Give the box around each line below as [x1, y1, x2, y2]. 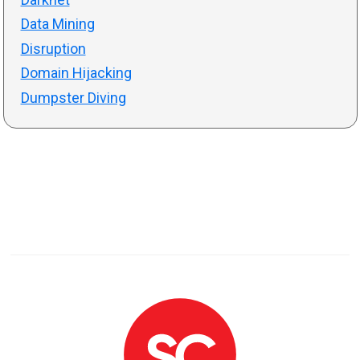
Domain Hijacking [20, 64, 132, 81]
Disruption [20, 39, 86, 57]
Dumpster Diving [20, 88, 126, 106]
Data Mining [20, 15, 95, 32]
